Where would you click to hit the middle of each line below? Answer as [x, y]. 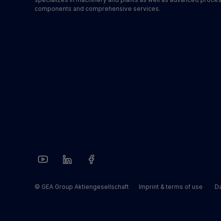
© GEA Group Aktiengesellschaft [82, 187]
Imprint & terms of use [171, 187]
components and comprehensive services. [97, 9]
